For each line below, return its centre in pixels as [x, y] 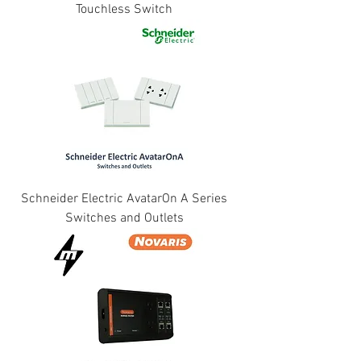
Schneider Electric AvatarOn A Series [124, 199]
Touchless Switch [124, 10]
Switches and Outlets [124, 218]
